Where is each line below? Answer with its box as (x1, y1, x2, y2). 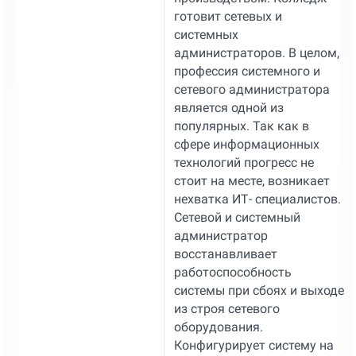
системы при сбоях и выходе (173, 282, 344, 298)
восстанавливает (173, 246, 277, 261)
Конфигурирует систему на (173, 337, 334, 353)
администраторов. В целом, (173, 44, 339, 60)
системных (173, 26, 238, 42)
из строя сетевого (173, 300, 280, 316)
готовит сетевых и (173, 8, 282, 24)
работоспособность (173, 264, 292, 280)
